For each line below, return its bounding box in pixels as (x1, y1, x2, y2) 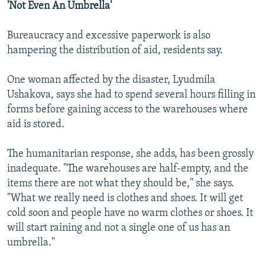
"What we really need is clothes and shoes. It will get (7, 192, 243, 204)
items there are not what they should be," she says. (7, 177, 234, 189)
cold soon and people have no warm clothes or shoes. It (7, 207, 253, 219)
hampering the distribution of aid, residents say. (7, 44, 223, 56)
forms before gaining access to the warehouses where (7, 104, 248, 115)
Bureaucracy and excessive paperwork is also (7, 30, 211, 41)
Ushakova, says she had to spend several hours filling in (7, 89, 256, 101)
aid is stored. (7, 118, 64, 130)
